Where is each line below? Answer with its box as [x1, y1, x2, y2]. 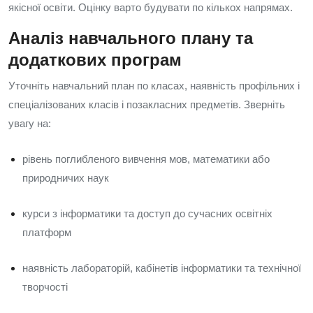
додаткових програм [8, 50, 182, 69]
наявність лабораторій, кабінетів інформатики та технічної [22, 262, 301, 274]
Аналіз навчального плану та [8, 29, 253, 48]
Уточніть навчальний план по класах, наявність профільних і [8, 80, 300, 92]
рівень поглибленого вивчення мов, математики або [22, 153, 270, 165]
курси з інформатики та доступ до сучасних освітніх [22, 208, 272, 219]
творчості [22, 281, 68, 293]
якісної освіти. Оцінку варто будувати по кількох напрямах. [8, 1, 293, 13]
